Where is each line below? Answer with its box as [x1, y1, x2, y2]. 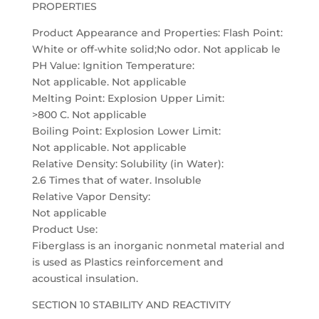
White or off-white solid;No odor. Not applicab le [31, 43, 281, 56]
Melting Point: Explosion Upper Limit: [31, 92, 224, 105]
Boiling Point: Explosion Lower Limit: [31, 125, 221, 137]
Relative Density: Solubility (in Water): [31, 157, 224, 170]
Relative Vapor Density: [31, 190, 150, 203]
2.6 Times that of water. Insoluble [31, 174, 202, 187]
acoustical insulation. [31, 272, 138, 285]
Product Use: [31, 223, 98, 236]
